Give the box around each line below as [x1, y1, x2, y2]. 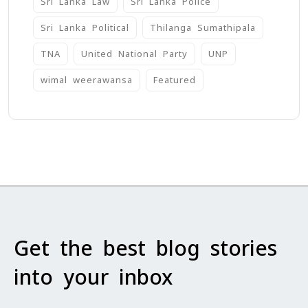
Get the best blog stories [14, 235, 277, 263]
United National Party [81, 48, 188, 60]
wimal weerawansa [41, 74, 133, 87]
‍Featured [153, 74, 196, 87]
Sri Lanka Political [41, 22, 129, 34]
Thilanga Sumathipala [150, 22, 256, 34]
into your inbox [14, 264, 173, 291]
